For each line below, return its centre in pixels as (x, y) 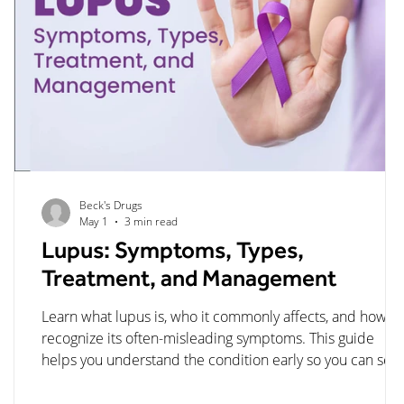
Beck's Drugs (111, 205)
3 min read (151, 221)
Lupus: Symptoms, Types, (173, 254)
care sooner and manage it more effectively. (181, 381)
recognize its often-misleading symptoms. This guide (208, 338)
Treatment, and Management (189, 282)
